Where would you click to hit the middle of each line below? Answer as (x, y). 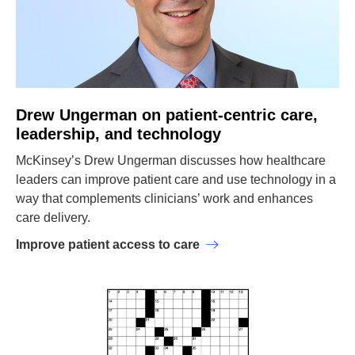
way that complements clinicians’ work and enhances (164, 198)
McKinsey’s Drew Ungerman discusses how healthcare (171, 160)
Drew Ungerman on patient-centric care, (167, 115)
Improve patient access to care (108, 244)
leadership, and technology (118, 134)
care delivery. (53, 218)
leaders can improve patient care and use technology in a (176, 179)
